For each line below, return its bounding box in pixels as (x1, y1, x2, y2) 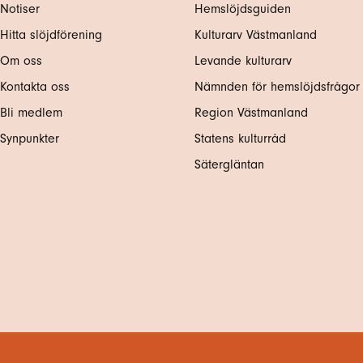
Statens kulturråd (194, 131, 286, 146)
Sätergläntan (194, 157, 268, 172)
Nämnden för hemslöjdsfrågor (194, 79, 360, 94)
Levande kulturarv (194, 53, 292, 68)
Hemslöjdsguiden (194, 2, 291, 16)
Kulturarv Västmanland (194, 28, 317, 42)
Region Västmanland (194, 105, 308, 120)
